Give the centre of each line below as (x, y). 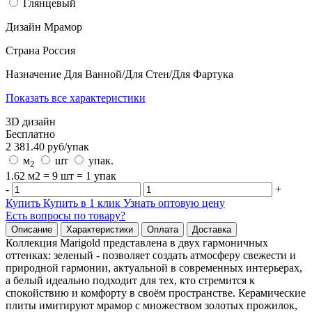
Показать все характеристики (76, 97)
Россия (59, 50)
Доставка (212, 229)
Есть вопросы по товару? (65, 216)
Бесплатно (30, 134)
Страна (24, 50)
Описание (32, 229)
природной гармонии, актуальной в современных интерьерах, (154, 268)
